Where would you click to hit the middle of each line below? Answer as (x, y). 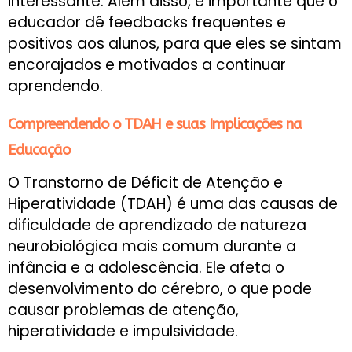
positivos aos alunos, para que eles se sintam (175, 43)
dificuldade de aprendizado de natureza (157, 225)
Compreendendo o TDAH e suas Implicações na (155, 125)
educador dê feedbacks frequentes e (147, 22)
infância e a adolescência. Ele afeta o (146, 268)
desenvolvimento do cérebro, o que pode (160, 289)
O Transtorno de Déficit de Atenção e (145, 183)
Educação (39, 150)
